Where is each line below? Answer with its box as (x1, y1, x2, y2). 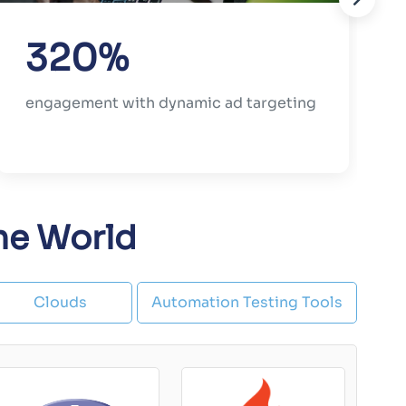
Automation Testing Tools (151, 293, 343, 313)
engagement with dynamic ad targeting (24, 93, 316, 113)
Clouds (33, 293, 87, 313)
